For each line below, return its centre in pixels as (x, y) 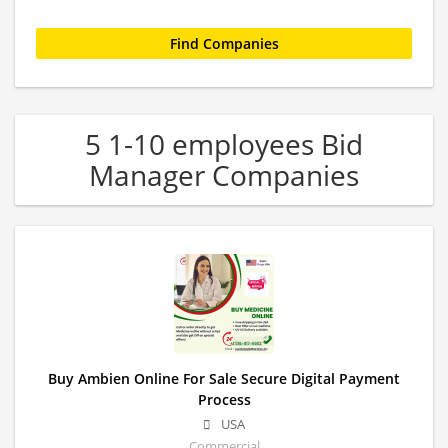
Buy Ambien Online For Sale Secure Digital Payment (224, 378)
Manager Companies (224, 175)
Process (224, 399)
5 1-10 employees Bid (224, 144)
